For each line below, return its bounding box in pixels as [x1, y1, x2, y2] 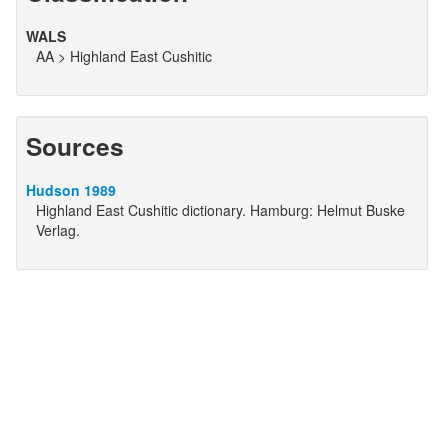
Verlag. [35, 220, 80, 240]
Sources [25, 128, 124, 164]
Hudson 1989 [25, 180, 116, 200]
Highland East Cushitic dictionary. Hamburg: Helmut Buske [35, 200, 405, 220]
